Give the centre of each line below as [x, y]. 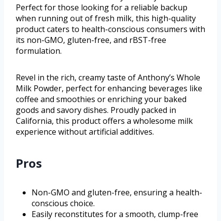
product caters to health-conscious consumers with [110, 29]
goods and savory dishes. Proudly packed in [96, 110]
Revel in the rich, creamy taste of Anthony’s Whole [108, 78]
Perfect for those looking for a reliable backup [102, 8]
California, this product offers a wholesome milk [104, 121]
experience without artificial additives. [85, 132]
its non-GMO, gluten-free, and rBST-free [91, 40]
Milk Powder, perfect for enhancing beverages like [109, 89]
